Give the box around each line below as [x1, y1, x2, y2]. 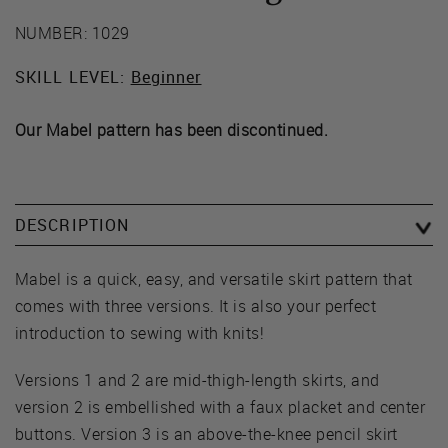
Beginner [130, 65, 202, 88]
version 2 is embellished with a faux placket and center [15, 395, 426, 418]
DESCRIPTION [15, 213, 130, 236]
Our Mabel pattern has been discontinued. [15, 118, 329, 141]
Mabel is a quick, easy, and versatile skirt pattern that [15, 267, 413, 290]
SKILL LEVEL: [15, 65, 131, 88]
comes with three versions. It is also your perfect [15, 294, 377, 317]
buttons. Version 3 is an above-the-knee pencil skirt [15, 422, 398, 445]
